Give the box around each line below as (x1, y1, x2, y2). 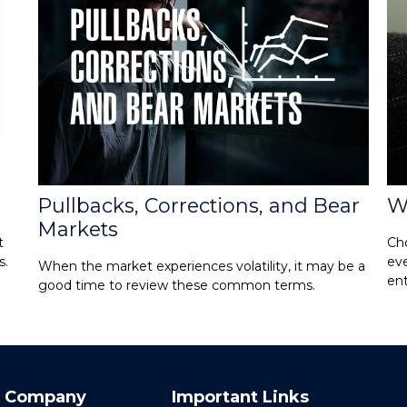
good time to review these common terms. (38, 277, 316, 294)
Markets (38, 216, 119, 241)
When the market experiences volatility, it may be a (38, 258, 366, 275)
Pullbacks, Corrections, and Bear (38, 193, 361, 217)
